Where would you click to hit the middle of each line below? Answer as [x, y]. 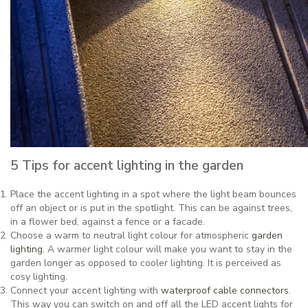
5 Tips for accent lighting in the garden [127, 165]
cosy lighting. [39, 276]
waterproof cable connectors [225, 290]
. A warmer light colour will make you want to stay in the [167, 249]
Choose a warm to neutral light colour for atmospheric [131, 235]
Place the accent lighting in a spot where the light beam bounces [153, 194]
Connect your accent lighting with [86, 290]
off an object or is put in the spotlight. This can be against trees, [151, 208]
